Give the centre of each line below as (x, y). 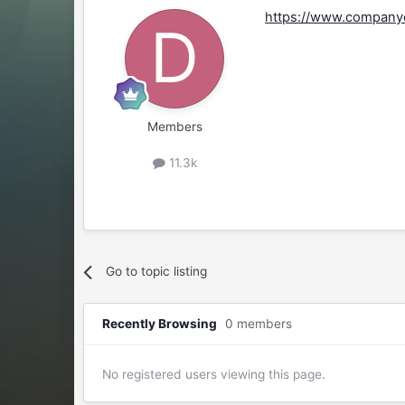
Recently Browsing (164, 324)
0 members (259, 324)
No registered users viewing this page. (214, 375)
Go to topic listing (156, 272)
